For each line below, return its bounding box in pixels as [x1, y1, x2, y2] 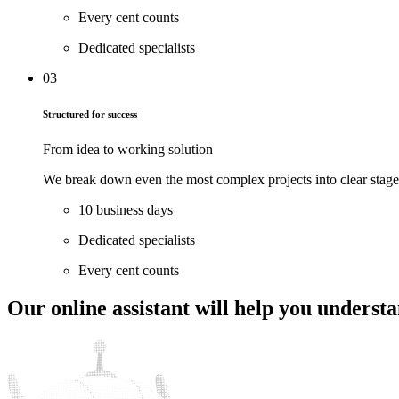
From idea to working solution [43, 142, 213, 158]
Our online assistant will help [7, 297, 273, 321]
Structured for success [43, 109, 137, 120]
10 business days [78, 202, 173, 218]
